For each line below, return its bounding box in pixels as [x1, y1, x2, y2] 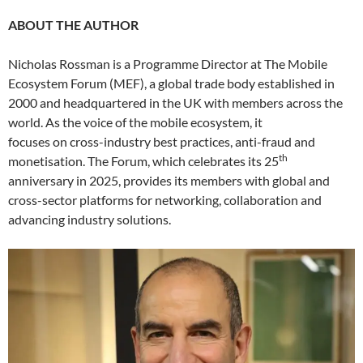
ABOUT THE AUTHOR [8, 17, 139, 33]
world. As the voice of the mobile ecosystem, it [8, 114, 263, 130]
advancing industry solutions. [8, 211, 171, 228]
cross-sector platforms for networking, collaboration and [8, 192, 322, 208]
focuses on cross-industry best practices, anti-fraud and [8, 134, 315, 150]
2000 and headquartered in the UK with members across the [8, 95, 343, 111]
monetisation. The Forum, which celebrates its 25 [8, 153, 279, 169]
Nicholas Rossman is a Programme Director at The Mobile [8, 56, 327, 72]
